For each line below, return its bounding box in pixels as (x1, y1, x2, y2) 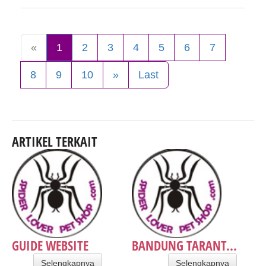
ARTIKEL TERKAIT (12, 132, 97, 150)
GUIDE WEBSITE (12, 236, 88, 254)
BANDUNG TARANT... (131, 236, 237, 254)
